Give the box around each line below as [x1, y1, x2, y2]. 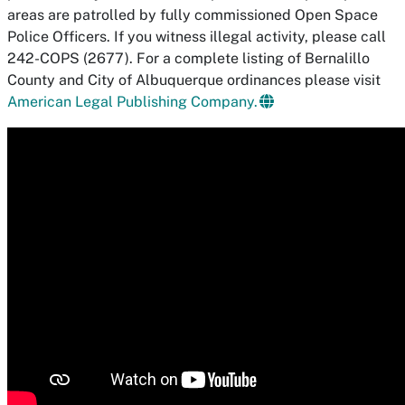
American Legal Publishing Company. [7, 93, 258, 110]
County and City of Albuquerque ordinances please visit [7, 71, 381, 89]
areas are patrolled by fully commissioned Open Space [7, 6, 378, 24]
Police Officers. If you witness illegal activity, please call [7, 28, 386, 45]
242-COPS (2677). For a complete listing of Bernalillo [7, 50, 370, 67]
